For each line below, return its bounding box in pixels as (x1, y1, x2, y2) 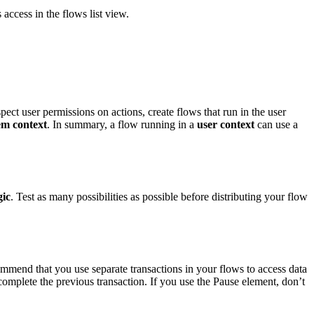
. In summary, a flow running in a (47, 118, 197, 131)
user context (197, 118, 254, 131)
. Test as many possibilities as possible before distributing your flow (11, 190, 308, 203)
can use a (254, 118, 298, 131)
